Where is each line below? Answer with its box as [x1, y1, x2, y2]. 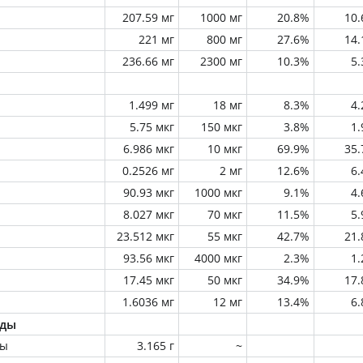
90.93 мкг [123, 185, 174, 200]
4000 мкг [194, 250, 242, 266]
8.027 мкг [123, 207, 174, 222]
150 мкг [201, 119, 242, 135]
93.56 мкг [123, 250, 174, 266]
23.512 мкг [117, 228, 174, 244]
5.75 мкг [130, 119, 174, 135]
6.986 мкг [123, 141, 174, 156]
